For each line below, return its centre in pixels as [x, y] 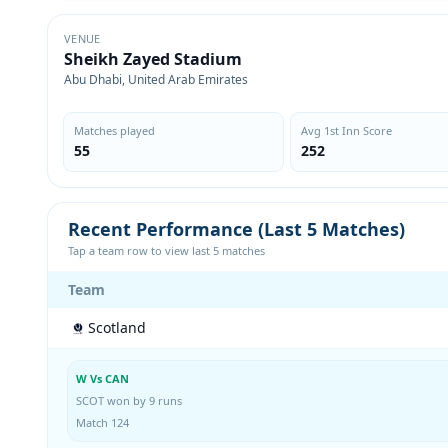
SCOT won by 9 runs [129, 400]
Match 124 [102, 422]
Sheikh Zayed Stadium [153, 59]
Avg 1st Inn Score [346, 130]
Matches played [114, 130]
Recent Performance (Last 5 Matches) [236, 229]
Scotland [117, 327]
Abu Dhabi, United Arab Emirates [156, 79]
